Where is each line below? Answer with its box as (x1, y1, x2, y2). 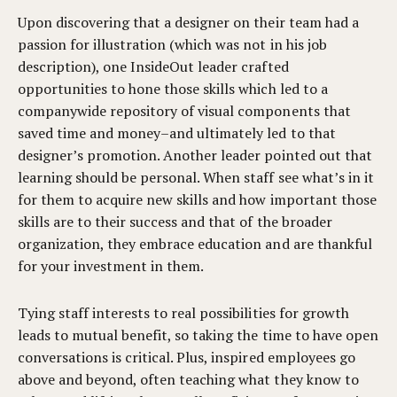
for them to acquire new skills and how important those (18, 190, 377, 209)
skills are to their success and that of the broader (18, 212, 332, 231)
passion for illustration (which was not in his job (18, 35, 327, 54)
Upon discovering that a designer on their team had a (18, 12, 359, 32)
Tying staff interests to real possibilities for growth (18, 303, 349, 323)
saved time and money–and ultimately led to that (18, 123, 336, 143)
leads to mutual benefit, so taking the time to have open (18, 325, 378, 345)
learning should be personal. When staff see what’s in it (18, 167, 374, 187)
